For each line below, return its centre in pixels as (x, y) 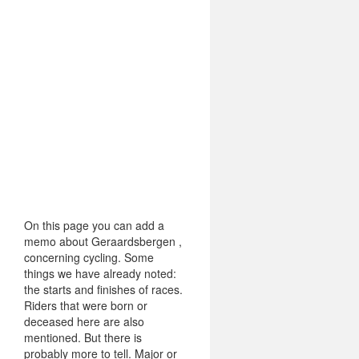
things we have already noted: (100, 273)
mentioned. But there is (83, 337)
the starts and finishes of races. (103, 289)
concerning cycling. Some (89, 257)
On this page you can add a (94, 225)
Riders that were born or (86, 305)
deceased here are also (84, 321)
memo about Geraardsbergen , (103, 241)
